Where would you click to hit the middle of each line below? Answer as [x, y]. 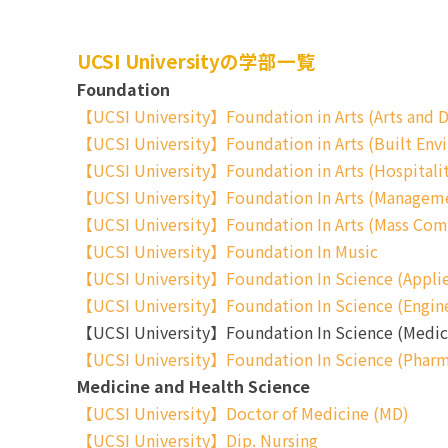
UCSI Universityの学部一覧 [196, 60]
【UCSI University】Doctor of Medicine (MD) [243, 413]
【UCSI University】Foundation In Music [227, 251]
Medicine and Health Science [193, 386]
